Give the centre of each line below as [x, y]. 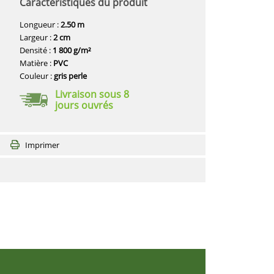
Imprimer [42, 145]
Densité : [36, 50]
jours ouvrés [84, 105]
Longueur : [40, 24]
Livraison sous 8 [92, 94]
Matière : [37, 63]
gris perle [71, 76]
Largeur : [37, 37]
